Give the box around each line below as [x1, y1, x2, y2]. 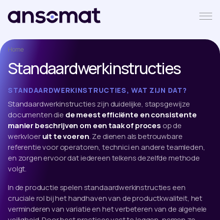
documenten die [8, 110, 65, 120]
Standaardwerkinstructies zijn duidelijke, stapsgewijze [8, 99, 190, 109]
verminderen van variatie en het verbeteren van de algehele [8, 204, 207, 214]
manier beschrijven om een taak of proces [8, 120, 162, 131]
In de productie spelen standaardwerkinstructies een [8, 182, 186, 192]
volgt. [8, 164, 27, 174]
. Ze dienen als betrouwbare [89, 131, 183, 141]
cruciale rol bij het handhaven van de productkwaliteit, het [8, 193, 203, 203]
